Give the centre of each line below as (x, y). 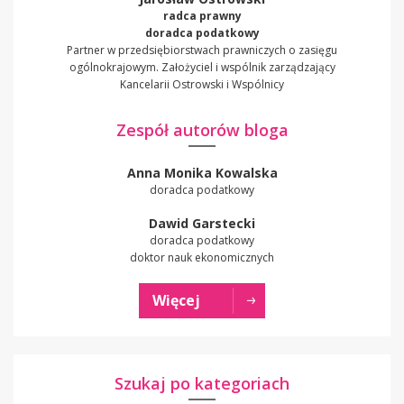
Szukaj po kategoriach (202, 384)
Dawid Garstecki (202, 224)
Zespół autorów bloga (202, 130)
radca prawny (202, 16)
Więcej (176, 301)
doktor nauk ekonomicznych (202, 258)
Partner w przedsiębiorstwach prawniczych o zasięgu (202, 50)
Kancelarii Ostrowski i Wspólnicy (202, 85)
